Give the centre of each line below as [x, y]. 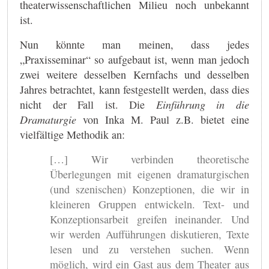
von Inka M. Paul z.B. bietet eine [163, 119]
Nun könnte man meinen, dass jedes [134, 44]
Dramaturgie [48, 119]
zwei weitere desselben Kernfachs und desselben [134, 74]
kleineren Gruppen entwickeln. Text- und [150, 204]
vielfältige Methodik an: [72, 134]
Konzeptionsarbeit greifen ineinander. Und [150, 219]
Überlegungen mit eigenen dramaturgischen [150, 174]
